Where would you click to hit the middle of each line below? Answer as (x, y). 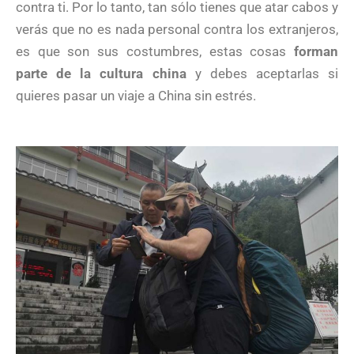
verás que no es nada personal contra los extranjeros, (177, 29)
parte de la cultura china (101, 73)
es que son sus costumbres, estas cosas (155, 51)
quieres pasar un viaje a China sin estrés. (136, 96)
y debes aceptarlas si (262, 73)
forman (316, 51)
